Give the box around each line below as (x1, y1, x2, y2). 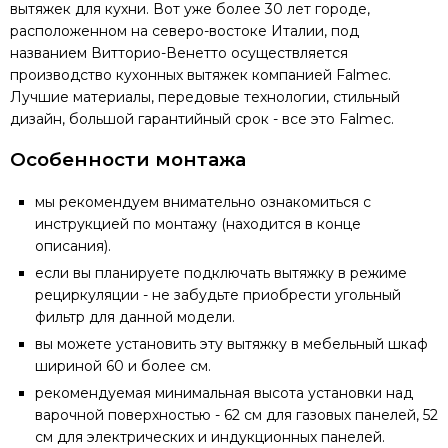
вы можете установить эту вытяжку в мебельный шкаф (35, 335, 428, 354)
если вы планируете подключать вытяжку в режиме (35, 264, 407, 283)
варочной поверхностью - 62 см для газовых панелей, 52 (35, 406, 438, 425)
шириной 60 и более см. (35, 357, 211, 376)
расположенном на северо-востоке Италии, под (10, 22, 359, 41)
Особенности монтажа (10, 148, 246, 172)
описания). (35, 237, 111, 256)
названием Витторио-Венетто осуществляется (10, 44, 348, 63)
